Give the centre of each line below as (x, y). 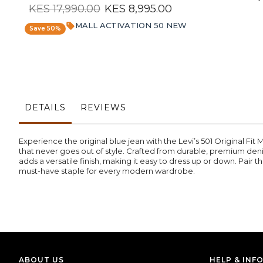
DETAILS (45, 108)
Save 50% (45, 28)
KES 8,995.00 (138, 9)
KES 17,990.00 (65, 9)
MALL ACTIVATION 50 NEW (131, 26)
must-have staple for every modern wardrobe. (107, 171)
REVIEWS (103, 108)
